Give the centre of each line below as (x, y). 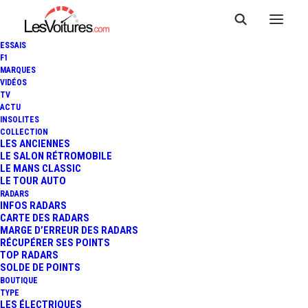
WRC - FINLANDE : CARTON (154, 135)
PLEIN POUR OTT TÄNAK (154, 164)
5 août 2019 (188, 214)
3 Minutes (115, 214)
